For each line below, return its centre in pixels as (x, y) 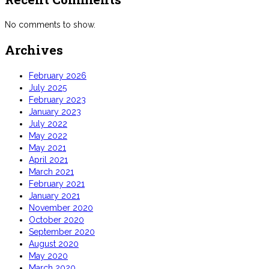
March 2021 (51, 171)
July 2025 (48, 87)
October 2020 (56, 219)
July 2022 (48, 123)
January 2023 (55, 111)
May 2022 (48, 135)
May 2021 (47, 147)
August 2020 (54, 243)
